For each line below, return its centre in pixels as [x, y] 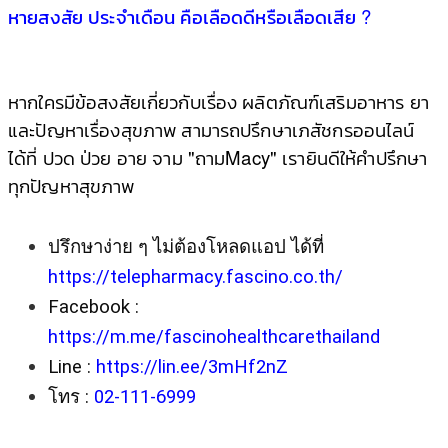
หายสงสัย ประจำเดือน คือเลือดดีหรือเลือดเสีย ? [190, 16]
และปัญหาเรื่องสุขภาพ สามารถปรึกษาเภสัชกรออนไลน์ [211, 129]
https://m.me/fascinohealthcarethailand [214, 337]
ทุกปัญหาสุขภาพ [71, 185]
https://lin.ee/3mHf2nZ [192, 367]
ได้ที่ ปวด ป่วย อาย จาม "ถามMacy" [145, 157]
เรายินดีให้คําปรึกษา [355, 157]
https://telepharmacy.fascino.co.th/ [195, 277]
